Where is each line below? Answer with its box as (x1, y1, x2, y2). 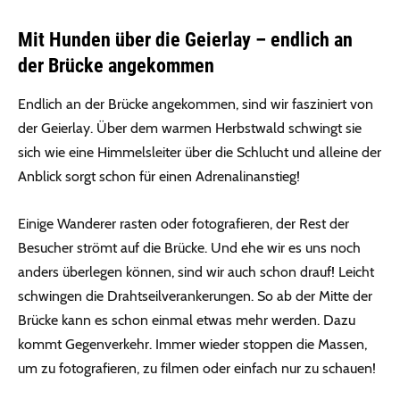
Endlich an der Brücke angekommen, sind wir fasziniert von (18, 96, 373, 113)
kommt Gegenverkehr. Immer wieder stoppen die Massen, (18, 336, 367, 354)
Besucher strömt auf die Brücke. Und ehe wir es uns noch (18, 239, 361, 257)
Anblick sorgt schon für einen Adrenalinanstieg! (18, 168, 300, 186)
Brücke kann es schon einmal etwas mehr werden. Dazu (18, 312, 355, 329)
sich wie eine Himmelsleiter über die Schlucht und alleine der (18, 144, 381, 162)
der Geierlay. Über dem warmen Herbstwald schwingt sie (18, 120, 362, 137)
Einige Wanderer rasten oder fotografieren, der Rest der (18, 215, 349, 233)
